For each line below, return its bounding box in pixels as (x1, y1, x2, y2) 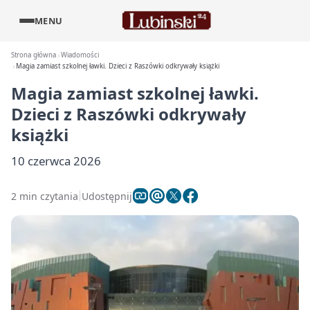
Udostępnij (82, 189, 132, 203)
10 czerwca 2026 (11, 153, 101, 169)
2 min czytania (11, 189, 78, 203)
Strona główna (11, 51, 56, 60)
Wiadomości (61, 51, 100, 60)
